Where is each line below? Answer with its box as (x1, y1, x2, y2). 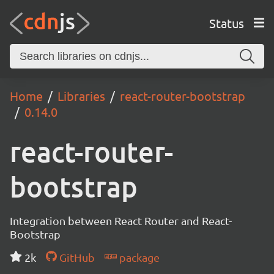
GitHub (56, 251, 95, 264)
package (116, 251, 160, 264)
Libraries (57, 88, 105, 103)
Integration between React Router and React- (10, 214, 232, 227)
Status (209, 15, 244, 31)
